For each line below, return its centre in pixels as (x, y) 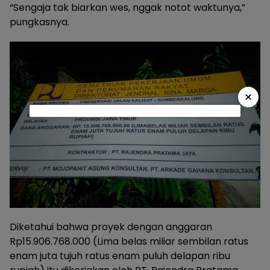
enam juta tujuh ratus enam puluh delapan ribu (120, 256)
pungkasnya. (39, 22)
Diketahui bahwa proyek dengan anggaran (111, 227)
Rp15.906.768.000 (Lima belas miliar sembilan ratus (129, 241)
